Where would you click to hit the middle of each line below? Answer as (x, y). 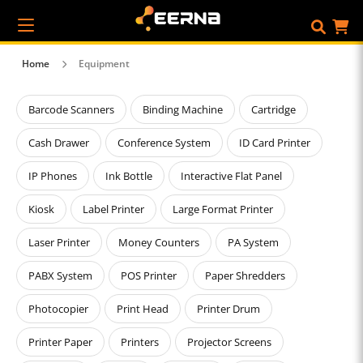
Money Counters (159, 242)
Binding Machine (183, 109)
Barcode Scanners (71, 109)
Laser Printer (59, 242)
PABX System (60, 275)
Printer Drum (228, 309)
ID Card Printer (275, 143)
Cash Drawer (59, 143)
